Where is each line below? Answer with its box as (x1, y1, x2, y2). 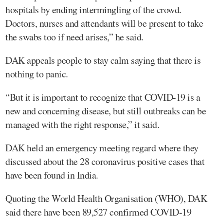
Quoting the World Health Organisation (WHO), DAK (5, 191, 207, 205)
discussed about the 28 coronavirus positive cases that (5, 154, 204, 168)
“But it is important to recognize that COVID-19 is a (5, 90, 200, 104)
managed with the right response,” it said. (5, 117, 159, 131)
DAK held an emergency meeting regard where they (5, 141, 199, 154)
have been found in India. (5, 168, 98, 182)
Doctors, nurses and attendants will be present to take (5, 16, 203, 30)
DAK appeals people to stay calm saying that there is (5, 53, 200, 67)
